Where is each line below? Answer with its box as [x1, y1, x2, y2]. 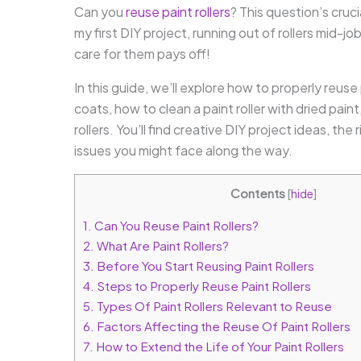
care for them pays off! [74, 45, 210, 62]
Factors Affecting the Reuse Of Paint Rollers [94, 318, 351, 334]
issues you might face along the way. [74, 142, 293, 159]
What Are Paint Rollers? [94, 238, 229, 254]
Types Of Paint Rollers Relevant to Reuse [94, 298, 332, 314]
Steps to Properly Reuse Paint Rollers [94, 278, 311, 294]
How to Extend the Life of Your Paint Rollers [93, 338, 344, 355]
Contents [230, 185, 285, 201]
